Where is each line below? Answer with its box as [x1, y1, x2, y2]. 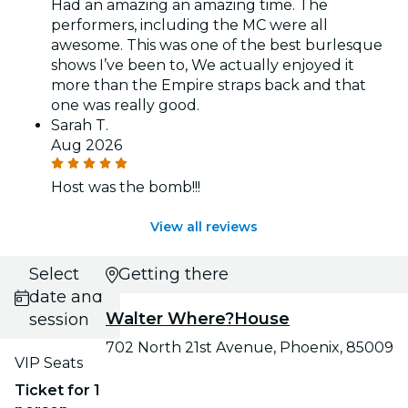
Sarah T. [51, 117, 108, 135]
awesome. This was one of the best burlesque [51, 36, 382, 55]
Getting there [117, 264, 229, 285]
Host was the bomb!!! [51, 178, 200, 197]
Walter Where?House [106, 309, 290, 330]
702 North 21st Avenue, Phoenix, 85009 [106, 339, 393, 357]
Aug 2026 [51, 137, 122, 155]
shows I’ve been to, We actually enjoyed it [51, 56, 354, 75]
